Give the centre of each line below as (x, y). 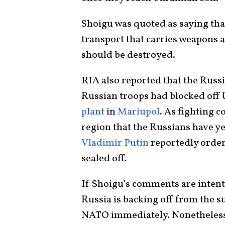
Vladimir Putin (115, 143)
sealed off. (105, 158)
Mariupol (139, 112)
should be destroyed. (129, 55)
